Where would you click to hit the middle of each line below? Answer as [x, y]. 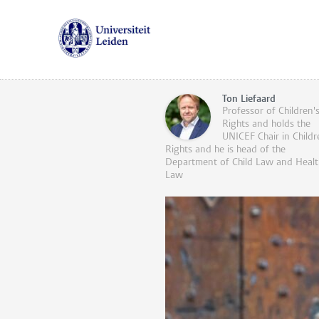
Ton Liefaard [249, 99]
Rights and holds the [266, 124]
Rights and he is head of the [225, 150]
